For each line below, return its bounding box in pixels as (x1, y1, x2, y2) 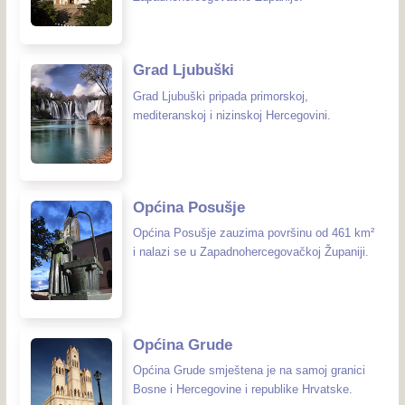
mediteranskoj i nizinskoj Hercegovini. (133, 108, 331, 122)
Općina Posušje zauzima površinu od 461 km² (133, 226, 374, 240)
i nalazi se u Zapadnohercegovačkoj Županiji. (133, 245, 369, 259)
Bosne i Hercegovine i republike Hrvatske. (133, 381, 353, 396)
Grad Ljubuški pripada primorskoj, (133, 89, 308, 103)
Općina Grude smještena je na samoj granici (133, 363, 365, 377)
